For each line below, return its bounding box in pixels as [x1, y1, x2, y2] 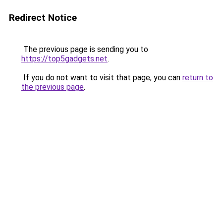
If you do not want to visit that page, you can [21, 73, 182, 82]
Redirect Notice [9, 12, 77, 23]
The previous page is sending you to [21, 45, 148, 54]
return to [182, 73, 213, 82]
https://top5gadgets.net [21, 54, 108, 63]
